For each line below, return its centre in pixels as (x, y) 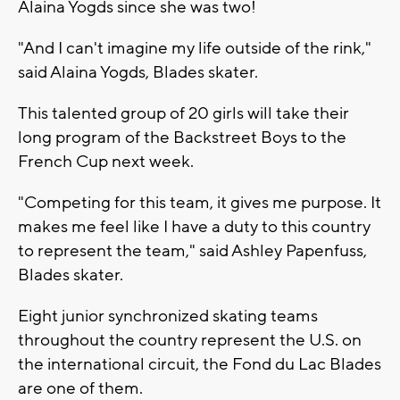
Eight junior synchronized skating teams (168, 316)
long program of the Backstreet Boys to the (182, 137)
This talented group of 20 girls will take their (183, 113)
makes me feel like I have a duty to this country (194, 226)
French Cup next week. (106, 161)
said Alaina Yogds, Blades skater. (138, 72)
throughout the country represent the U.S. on (190, 340)
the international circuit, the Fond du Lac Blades (200, 364)
